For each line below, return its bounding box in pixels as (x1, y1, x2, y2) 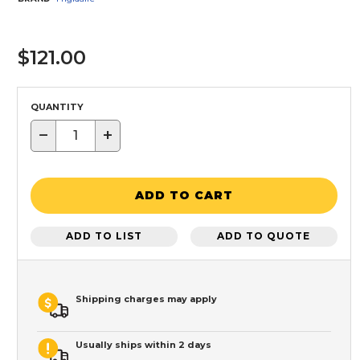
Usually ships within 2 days (76, 338, 211, 350)
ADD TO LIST (66, 230, 143, 243)
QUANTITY (31, 100, 84, 112)
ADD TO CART (135, 188, 233, 203)
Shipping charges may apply (76, 292, 217, 305)
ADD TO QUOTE (217, 230, 311, 243)
